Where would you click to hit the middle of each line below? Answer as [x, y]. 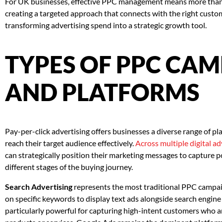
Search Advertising [39, 187]
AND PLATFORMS [102, 92]
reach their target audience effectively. [70, 143]
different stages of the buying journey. [69, 167]
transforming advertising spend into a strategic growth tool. [106, 25]
